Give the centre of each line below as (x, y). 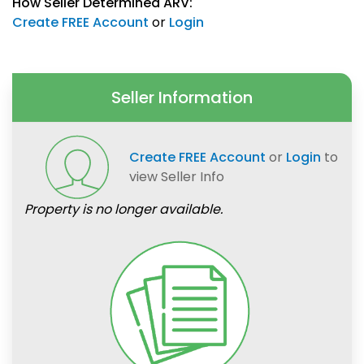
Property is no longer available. (123, 210)
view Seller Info (177, 177)
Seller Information (182, 98)
